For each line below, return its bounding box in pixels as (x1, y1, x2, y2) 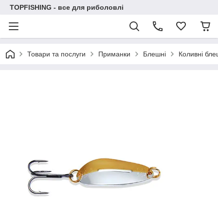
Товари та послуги (27, 50, 86, 58)
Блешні (143, 50, 166, 58)
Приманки (98, 50, 130, 58)
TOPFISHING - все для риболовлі (10, 3, 124, 11)
